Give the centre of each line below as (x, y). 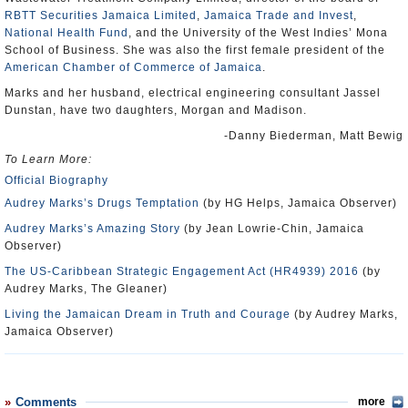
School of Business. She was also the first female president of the (195, 50)
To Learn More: (48, 159)
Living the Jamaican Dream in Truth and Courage (148, 314)
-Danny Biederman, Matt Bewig (314, 136)
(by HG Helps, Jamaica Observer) (298, 203)
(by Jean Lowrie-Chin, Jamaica (272, 229)
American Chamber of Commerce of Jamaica (133, 67)
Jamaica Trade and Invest (279, 15)
